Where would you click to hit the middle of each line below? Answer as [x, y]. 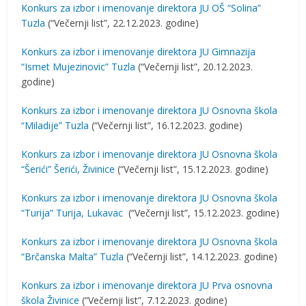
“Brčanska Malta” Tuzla [73, 256]
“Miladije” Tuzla [55, 125]
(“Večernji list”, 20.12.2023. [194, 67]
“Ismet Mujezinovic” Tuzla [79, 67]
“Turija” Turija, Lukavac [72, 213]
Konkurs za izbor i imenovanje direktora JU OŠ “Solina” [141, 8]
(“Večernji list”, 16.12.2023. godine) [166, 125]
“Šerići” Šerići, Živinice [68, 169]
